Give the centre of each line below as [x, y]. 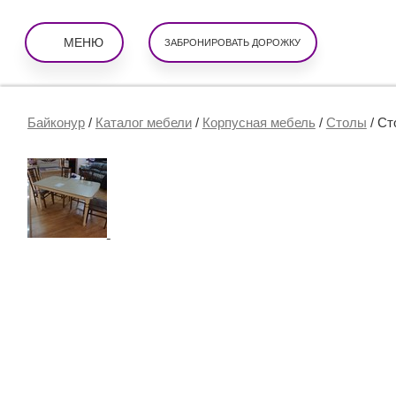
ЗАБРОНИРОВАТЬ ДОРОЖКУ [233, 42]
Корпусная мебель [259, 122]
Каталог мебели [143, 122]
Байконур [56, 122]
